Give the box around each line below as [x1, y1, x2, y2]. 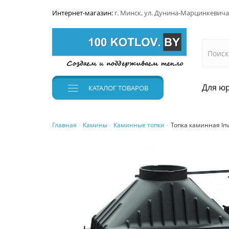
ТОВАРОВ [117, 83, 148, 93]
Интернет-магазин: [52, 8, 114, 17]
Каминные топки [113, 121, 165, 130]
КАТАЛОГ [88, 83, 117, 93]
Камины [83, 121, 107, 130]
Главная [52, 121, 77, 130]
